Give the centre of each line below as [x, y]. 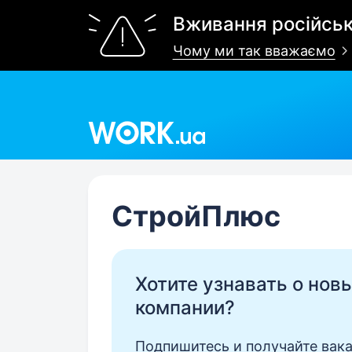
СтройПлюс [196, 216]
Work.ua [114, 116]
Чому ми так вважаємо [254, 51]
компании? [185, 308]
